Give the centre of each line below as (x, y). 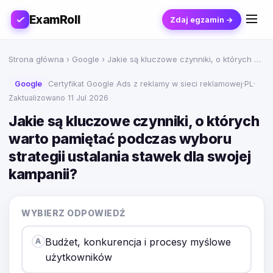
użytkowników (78, 257)
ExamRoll (55, 19)
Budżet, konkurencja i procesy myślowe (138, 242)
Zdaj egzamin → (202, 19)
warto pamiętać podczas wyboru (120, 139)
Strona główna (36, 59)
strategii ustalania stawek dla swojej (130, 157)
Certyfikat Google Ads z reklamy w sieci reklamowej (145, 84)
